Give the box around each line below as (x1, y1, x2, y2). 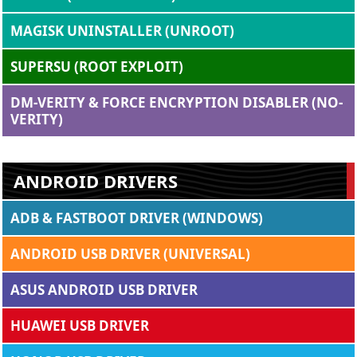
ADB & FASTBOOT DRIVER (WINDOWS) (10, 208, 263, 227)
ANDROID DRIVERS (14, 168, 178, 193)
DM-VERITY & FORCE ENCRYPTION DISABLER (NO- (10, 92, 343, 112)
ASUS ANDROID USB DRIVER (10, 280, 198, 299)
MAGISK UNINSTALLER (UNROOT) (10, 21, 234, 40)
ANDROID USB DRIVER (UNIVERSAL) (10, 244, 250, 263)
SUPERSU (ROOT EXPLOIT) (10, 57, 183, 76)
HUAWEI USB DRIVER (10, 316, 149, 335)
